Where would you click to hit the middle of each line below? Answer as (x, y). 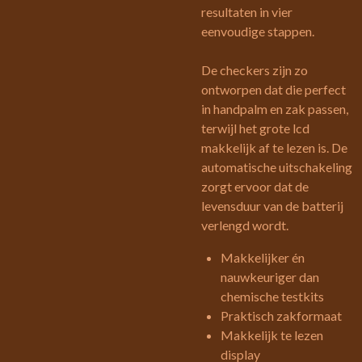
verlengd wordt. (245, 225)
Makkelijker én (263, 257)
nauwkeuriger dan (270, 277)
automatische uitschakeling (277, 167)
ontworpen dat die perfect (274, 89)
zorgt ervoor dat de (255, 186)
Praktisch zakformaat (281, 316)
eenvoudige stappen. (259, 31)
